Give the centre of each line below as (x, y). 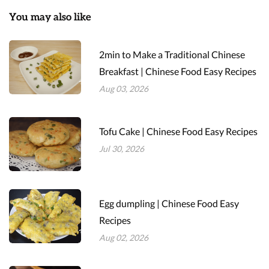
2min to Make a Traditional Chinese (172, 55)
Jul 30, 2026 (122, 149)
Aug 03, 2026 (124, 89)
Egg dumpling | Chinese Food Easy (169, 204)
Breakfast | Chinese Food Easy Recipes (178, 71)
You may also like (50, 17)
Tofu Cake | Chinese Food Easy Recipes (178, 131)
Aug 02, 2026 (124, 238)
